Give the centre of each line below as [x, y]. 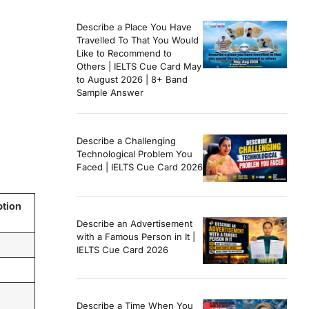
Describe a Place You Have [134, 27]
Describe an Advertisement [134, 223]
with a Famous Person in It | [136, 236]
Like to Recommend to [124, 53]
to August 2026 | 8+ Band [132, 80]
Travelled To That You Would [138, 40]
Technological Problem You [134, 154]
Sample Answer [110, 93]
